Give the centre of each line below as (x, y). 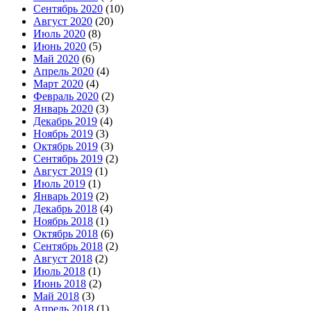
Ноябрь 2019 (63, 133)
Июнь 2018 (60, 283)
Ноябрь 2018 (63, 221)
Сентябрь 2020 (68, 8)
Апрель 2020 (64, 71)
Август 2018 (63, 258)
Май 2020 (56, 58)
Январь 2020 (63, 108)
